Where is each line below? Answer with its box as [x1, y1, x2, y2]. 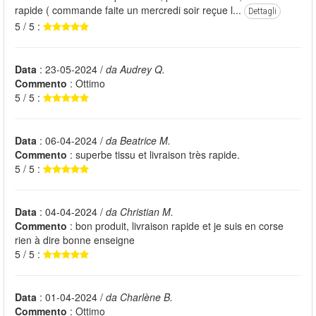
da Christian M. [106, 205, 174, 219]
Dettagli [248, 6, 276, 17]
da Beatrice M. [106, 133, 171, 148]
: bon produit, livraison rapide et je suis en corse [67, 219, 284, 233]
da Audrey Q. [106, 62, 165, 77]
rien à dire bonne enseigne [15, 233, 135, 248]
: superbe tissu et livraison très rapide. [67, 147, 240, 162]
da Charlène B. [106, 290, 173, 305]
